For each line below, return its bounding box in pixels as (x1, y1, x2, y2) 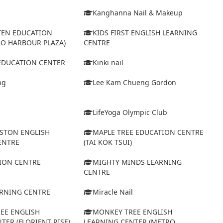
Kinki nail (92, 58, 123, 68)
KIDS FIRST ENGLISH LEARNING (92, 28, 197, 38)
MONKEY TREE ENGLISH (92, 207, 172, 217)
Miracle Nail (92, 187, 133, 197)
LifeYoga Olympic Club (92, 108, 167, 117)
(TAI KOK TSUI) (83, 137, 132, 147)
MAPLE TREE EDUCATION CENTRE (92, 127, 204, 137)
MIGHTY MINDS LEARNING (92, 157, 182, 167)
